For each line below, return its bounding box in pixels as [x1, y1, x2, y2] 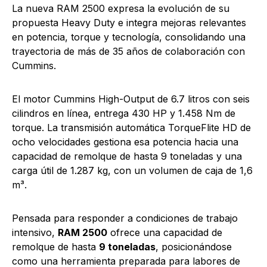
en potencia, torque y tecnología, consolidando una [12, 30, 246, 43]
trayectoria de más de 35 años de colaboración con [12, 45, 245, 57]
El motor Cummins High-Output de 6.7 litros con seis [12, 92, 250, 105]
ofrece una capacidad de [107, 226, 222, 238]
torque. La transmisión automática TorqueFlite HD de [12, 121, 251, 133]
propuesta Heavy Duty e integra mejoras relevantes [12, 16, 246, 29]
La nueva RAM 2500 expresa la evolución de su [12, 2, 229, 14]
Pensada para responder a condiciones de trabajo [12, 212, 238, 224]
